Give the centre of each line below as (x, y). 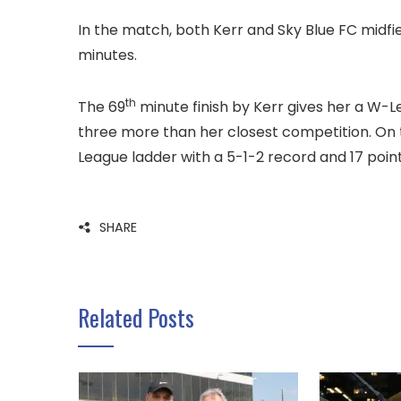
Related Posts (136, 318)
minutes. (107, 55)
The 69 (102, 107)
